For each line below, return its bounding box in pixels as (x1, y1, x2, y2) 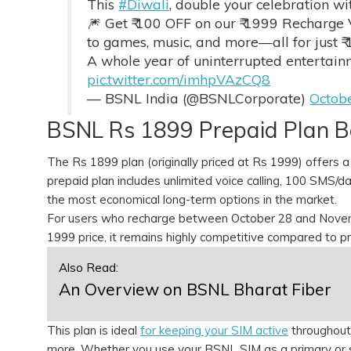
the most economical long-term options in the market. (47, 191, 340, 207)
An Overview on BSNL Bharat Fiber (59, 278, 331, 299)
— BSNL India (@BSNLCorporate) (87, 89, 310, 107)
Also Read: (59, 259, 118, 275)
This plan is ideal (47, 322, 140, 338)
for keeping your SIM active (140, 322, 288, 338)
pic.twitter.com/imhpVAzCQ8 (87, 70, 271, 88)
